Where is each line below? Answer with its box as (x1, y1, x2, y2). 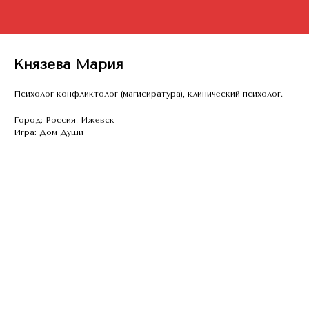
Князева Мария (14, 57, 123, 72)
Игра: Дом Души (14, 128, 83, 137)
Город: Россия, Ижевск (14, 115, 114, 125)
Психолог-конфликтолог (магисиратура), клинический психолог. (14, 89, 283, 99)
